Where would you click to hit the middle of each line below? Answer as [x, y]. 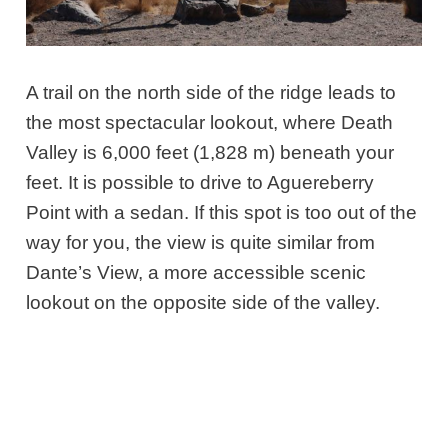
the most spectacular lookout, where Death [210, 122]
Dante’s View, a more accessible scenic [196, 272]
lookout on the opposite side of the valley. [206, 302]
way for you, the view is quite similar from [201, 242]
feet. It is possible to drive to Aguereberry [200, 182]
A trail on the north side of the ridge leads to [211, 92]
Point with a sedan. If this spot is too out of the [222, 212]
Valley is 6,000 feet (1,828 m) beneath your [210, 152]
